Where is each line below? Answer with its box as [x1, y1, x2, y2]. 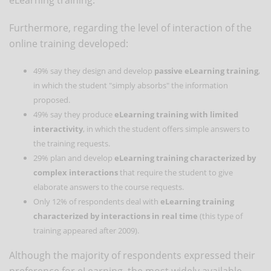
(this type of [198, 210, 243, 221]
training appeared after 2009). [33, 224, 139, 236]
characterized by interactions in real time [33, 210, 198, 221]
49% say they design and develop [33, 65, 154, 76]
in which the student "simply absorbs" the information [33, 79, 228, 91]
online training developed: [9, 36, 128, 50]
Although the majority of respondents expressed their [9, 248, 255, 262]
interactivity [33, 123, 83, 134]
